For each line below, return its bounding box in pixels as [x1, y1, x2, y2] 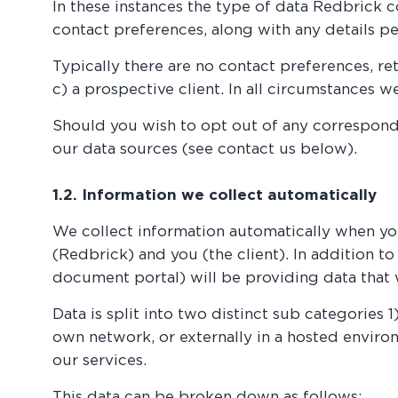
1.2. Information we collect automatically [52, 186, 378, 203]
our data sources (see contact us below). [52, 140, 358, 156]
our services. [52, 352, 147, 368]
